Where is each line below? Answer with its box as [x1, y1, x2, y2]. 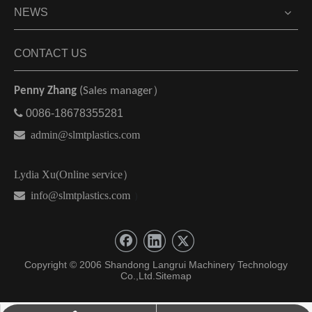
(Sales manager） [79, 85, 164, 97]
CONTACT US [14, 47, 87, 60]
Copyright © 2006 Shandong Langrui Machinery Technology [24, 259, 288, 271]
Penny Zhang [14, 85, 79, 97]
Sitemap [155, 270, 192, 282]
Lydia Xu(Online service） [14, 169, 134, 180]
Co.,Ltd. [120, 270, 155, 282]
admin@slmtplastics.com [31, 129, 140, 141]
